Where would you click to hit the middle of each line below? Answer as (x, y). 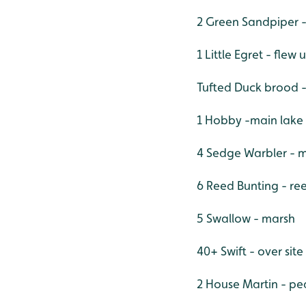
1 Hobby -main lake (250, 120)
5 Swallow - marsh (246, 218)
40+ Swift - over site (250, 251)
